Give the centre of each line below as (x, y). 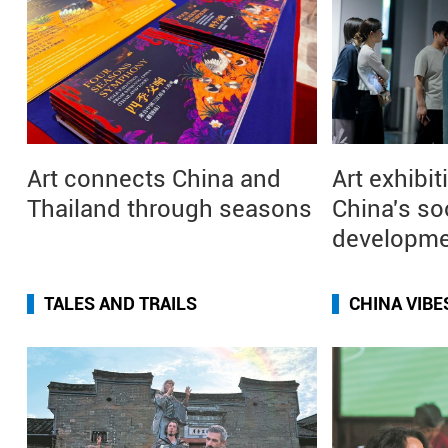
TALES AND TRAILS (120, 303)
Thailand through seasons (169, 209)
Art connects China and (154, 179)
